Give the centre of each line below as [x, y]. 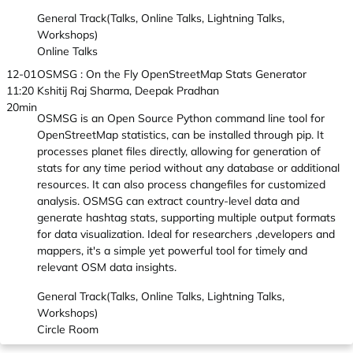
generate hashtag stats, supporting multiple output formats [186, 217]
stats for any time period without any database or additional [188, 168]
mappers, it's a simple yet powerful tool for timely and [172, 251]
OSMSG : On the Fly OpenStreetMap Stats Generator [172, 74]
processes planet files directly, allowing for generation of [179, 151]
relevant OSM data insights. [107, 267]
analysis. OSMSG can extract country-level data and [168, 201]
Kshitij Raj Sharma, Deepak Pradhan [128, 91]
